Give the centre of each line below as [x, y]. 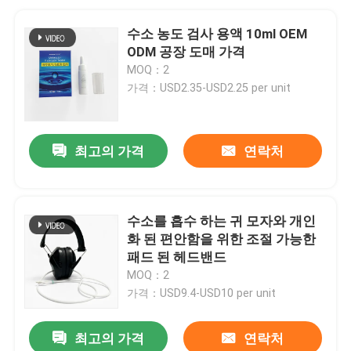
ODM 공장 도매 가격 [186, 51]
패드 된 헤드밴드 [177, 257]
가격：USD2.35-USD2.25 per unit [209, 87]
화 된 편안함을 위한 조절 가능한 [222, 239]
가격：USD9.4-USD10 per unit [202, 293]
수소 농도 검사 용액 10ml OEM [217, 33]
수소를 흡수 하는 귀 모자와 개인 [222, 221]
